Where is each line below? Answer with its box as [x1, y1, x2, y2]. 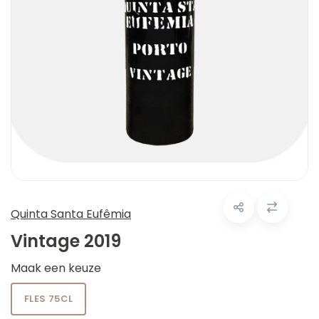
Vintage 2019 [11, 229, 121, 253]
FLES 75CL [24, 292, 73, 305]
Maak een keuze [11, 259, 101, 276]
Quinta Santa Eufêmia [11, 205, 131, 222]
